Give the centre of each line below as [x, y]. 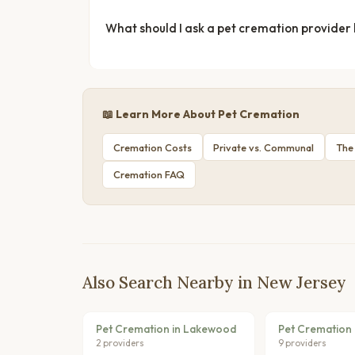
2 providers [120, 343]
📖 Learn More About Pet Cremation [201, 115]
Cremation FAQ [149, 175]
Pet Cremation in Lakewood [166, 329]
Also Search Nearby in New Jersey [214, 282]
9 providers [302, 343]
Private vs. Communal [264, 147]
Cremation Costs [152, 147]
